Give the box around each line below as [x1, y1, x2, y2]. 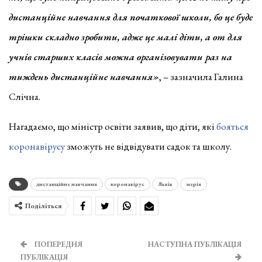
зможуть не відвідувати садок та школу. [65, 140, 232, 153]
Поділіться [25, 201, 62, 211]
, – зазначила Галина [159, 70, 243, 83]
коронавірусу [9, 140, 65, 153]
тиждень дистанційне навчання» [9, 70, 159, 83]
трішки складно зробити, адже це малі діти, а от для [9, 30, 242, 43]
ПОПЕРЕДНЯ [33, 239, 82, 249]
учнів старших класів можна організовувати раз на [9, 50, 232, 63]
